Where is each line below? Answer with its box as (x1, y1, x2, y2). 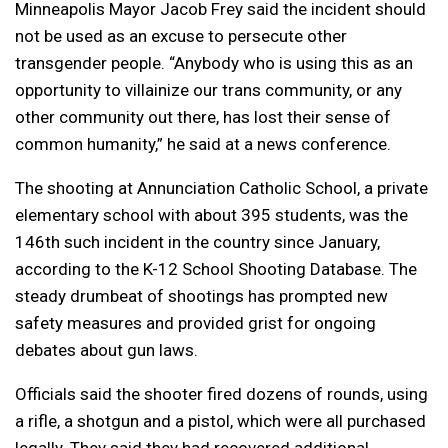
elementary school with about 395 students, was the (15, 204, 408, 225)
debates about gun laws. (15, 339, 198, 360)
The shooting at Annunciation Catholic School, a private (15, 177, 428, 198)
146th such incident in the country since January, (15, 231, 380, 252)
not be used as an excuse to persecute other (15, 25, 347, 46)
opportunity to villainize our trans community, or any (15, 79, 402, 100)
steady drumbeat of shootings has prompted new (15, 285, 388, 306)
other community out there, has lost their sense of (15, 106, 391, 127)
